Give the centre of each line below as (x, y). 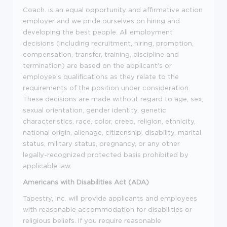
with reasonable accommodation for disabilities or (107, 209)
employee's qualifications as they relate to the (101, 77)
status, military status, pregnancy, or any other (101, 143)
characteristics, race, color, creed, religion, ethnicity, (109, 121)
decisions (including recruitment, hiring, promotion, (108, 43)
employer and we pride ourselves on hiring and (101, 21)
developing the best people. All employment (98, 32)
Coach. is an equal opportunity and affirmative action (113, 10)
